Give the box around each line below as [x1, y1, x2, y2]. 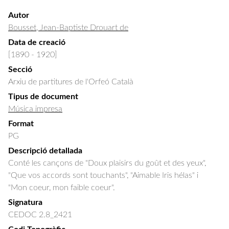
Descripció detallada [8, 147, 82, 155]
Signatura [8, 198, 42, 207]
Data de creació [8, 38, 65, 47]
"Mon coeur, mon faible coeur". [8, 184, 115, 192]
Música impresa [8, 105, 62, 113]
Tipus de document [8, 93, 78, 101]
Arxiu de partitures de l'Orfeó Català [8, 78, 133, 86]
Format [8, 120, 34, 128]
